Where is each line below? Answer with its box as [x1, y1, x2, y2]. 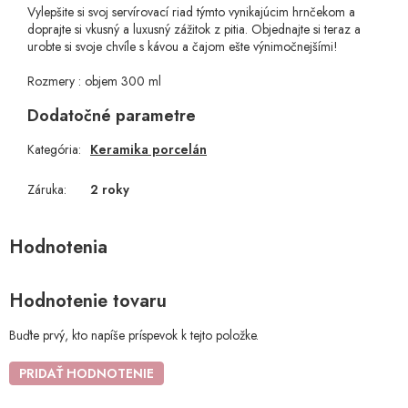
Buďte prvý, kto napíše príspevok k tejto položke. [9, 325, 259, 344]
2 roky [90, 180, 129, 199]
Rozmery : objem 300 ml [27, 72, 176, 91]
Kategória [27, 140, 78, 159]
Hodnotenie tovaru [9, 288, 167, 315]
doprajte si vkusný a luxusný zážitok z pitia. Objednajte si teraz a [27, 20, 361, 39]
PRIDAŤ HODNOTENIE [19, 363, 154, 382]
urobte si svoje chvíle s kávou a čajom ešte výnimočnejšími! [27, 37, 338, 56]
